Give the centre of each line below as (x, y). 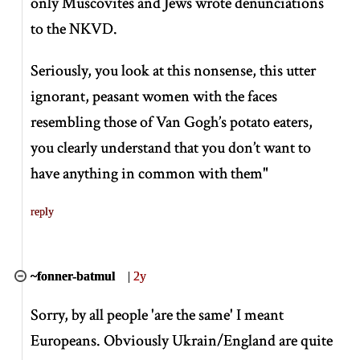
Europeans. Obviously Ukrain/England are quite (182, 340)
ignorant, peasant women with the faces (154, 96)
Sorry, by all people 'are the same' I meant (157, 315)
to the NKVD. (74, 29)
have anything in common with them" (150, 173)
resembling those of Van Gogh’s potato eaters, (172, 122)
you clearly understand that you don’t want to (171, 147)
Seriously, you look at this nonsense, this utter (174, 70)
